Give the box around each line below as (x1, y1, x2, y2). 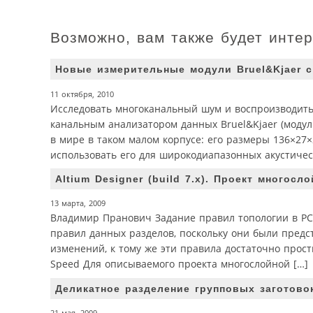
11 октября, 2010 (50, 89, 114, 99)
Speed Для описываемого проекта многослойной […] (50, 257, 308, 271)
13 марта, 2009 (50, 198, 105, 209)
